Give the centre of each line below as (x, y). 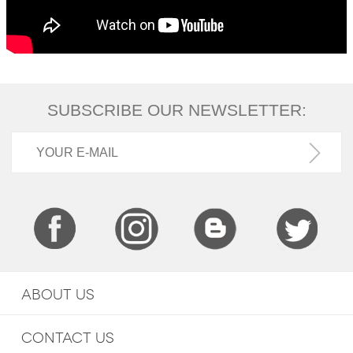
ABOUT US (58, 295)
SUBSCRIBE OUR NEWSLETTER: (176, 110)
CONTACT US (67, 338)
